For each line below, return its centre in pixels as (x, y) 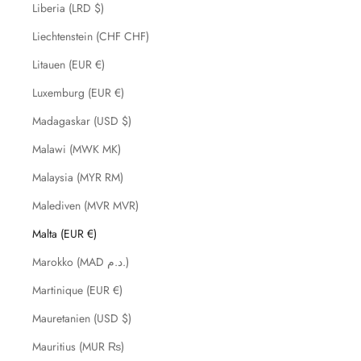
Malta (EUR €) (64, 234)
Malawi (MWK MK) (77, 149)
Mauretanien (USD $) (82, 318)
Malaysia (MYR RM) (78, 177)
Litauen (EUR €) (68, 64)
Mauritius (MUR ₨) (78, 346)
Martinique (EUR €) (77, 290)
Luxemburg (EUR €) (78, 93)
